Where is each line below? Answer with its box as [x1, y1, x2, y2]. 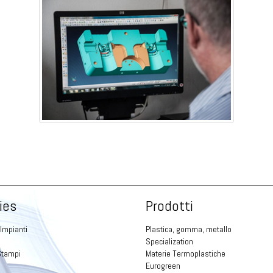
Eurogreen [146, 260, 180, 271]
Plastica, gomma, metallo [146, 224, 232, 235]
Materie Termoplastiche [146, 248, 225, 259]
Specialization [146, 236, 193, 247]
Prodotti [146, 196, 193, 215]
